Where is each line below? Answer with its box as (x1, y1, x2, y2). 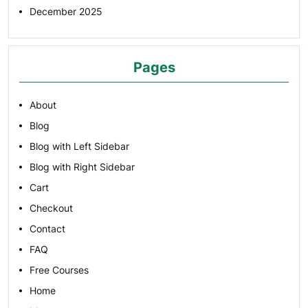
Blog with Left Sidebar (30, 140, 129, 152)
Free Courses (30, 264, 89, 276)
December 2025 (30, 5, 102, 17)
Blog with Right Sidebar (30, 161, 135, 173)
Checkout (30, 202, 73, 214)
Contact (30, 223, 65, 234)
